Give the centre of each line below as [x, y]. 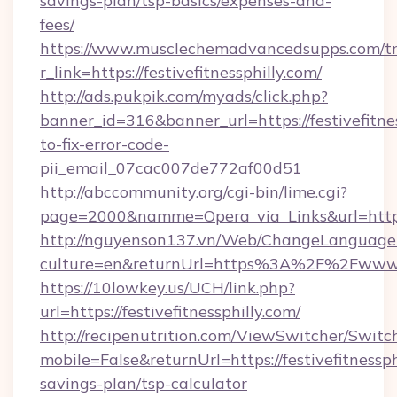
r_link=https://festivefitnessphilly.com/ [181, 72]
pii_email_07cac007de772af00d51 [171, 168]
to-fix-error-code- [105, 144]
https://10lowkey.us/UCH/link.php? [167, 288]
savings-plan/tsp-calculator [144, 383]
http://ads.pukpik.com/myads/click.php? [184, 96]
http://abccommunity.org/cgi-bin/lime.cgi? [194, 192]
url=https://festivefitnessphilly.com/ [170, 311]
